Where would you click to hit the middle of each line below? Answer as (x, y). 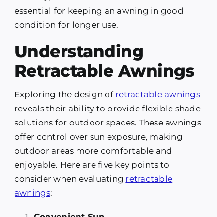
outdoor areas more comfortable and (93, 151)
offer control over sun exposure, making (98, 137)
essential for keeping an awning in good (99, 11)
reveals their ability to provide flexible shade (107, 109)
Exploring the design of (65, 95)
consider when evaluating (70, 179)
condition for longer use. (66, 25)
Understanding (79, 52)
